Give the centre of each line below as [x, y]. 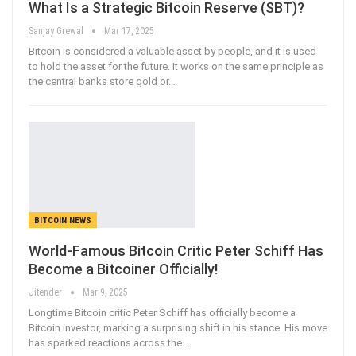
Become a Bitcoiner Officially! [123, 269]
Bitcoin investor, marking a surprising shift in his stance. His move [178, 328]
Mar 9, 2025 [105, 293]
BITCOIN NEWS [63, 221]
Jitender [46, 293]
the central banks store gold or [99, 81]
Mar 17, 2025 [129, 31]
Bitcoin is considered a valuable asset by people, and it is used [172, 51]
